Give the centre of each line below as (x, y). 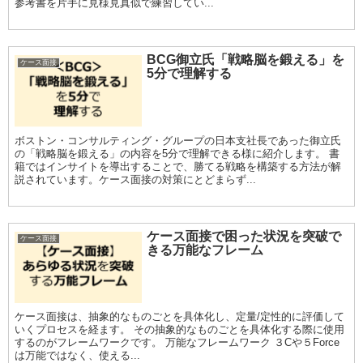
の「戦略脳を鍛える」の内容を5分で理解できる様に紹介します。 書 (177, 153)
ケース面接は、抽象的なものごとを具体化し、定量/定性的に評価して (179, 316)
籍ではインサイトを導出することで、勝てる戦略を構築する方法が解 (178, 166)
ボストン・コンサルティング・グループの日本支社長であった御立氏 (178, 140)
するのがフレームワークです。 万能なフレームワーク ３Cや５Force (177, 342)
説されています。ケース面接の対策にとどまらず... (135, 179)
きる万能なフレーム (205, 250)
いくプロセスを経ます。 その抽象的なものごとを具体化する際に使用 (179, 329)
